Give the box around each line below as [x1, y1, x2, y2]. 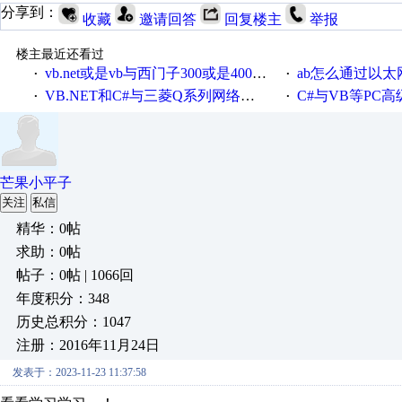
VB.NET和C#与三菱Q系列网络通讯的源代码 [44, 88, 240, 103]
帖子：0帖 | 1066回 [16, 267, 134, 283]
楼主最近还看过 [15, 48, 104, 61]
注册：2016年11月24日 [16, 337, 160, 353]
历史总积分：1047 [16, 314, 131, 329]
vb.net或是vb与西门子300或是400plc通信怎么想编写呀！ [44, 66, 252, 81]
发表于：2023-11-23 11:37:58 [13, 366, 146, 379]
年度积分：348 [16, 291, 109, 306]
